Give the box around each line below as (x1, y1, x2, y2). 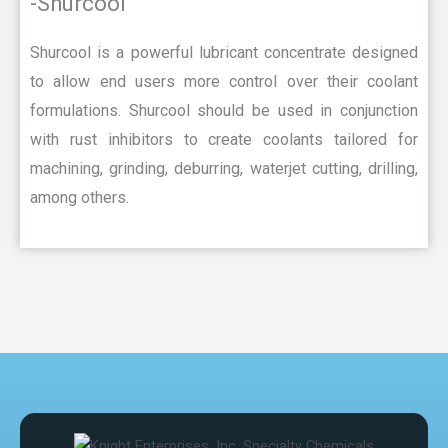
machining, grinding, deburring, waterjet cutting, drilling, (30, 159, 418, 179)
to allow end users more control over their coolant (30, 72, 418, 92)
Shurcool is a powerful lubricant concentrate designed (30, 43, 418, 63)
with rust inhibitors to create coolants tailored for (30, 130, 418, 150)
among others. (30, 188, 129, 208)
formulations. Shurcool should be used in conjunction (30, 101, 418, 121)
